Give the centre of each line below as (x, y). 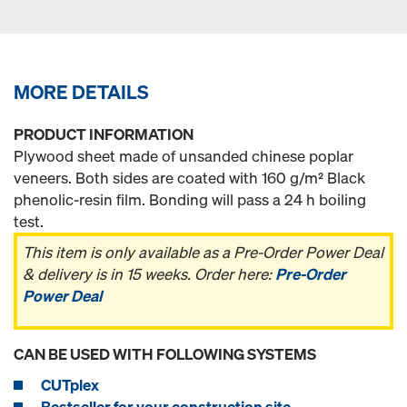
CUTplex (70, 385)
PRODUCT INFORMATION (104, 134)
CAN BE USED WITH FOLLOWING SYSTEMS (165, 354)
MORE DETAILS (81, 92)
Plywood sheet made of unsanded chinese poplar (184, 156)
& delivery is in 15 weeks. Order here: (149, 274)
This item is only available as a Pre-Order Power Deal (203, 252)
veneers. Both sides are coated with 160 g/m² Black (189, 178)
